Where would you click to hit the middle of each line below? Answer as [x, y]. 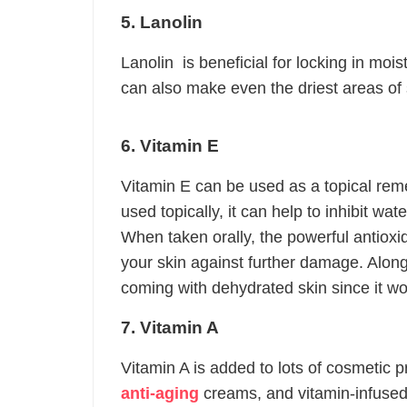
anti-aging [160, 393]
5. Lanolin [162, 22]
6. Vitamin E [170, 146]
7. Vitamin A [170, 328]
